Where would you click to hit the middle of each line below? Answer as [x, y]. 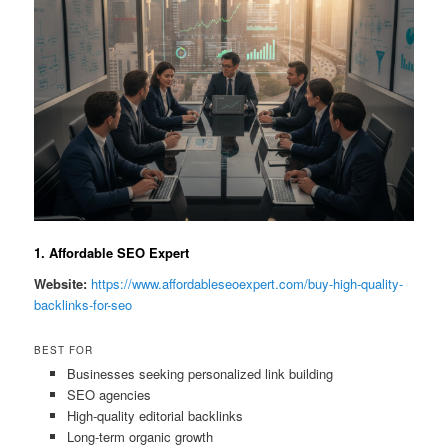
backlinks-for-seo [83, 305]
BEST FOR [64, 349]
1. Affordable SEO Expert [112, 252]
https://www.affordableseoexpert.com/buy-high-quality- [247, 284]
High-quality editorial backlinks [154, 415]
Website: [61, 284]
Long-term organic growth [139, 436]
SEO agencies [108, 394]
